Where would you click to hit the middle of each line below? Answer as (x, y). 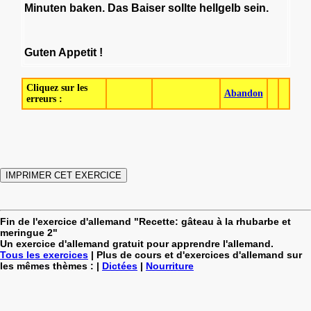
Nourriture (170, 266)
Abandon (243, 93)
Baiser (148, 8)
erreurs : (44, 99)
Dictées (120, 266)
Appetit (77, 52)
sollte (182, 8)
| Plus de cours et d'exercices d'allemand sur (195, 254)
